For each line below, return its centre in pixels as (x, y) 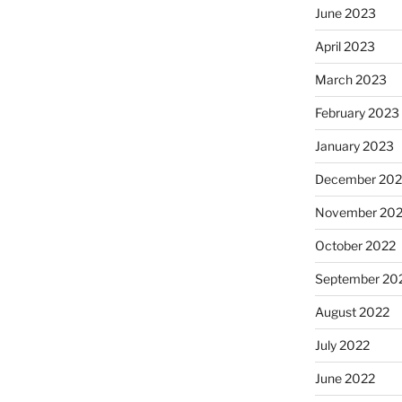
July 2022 (342, 345)
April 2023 (345, 46)
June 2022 (345, 378)
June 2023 (345, 13)
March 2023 (350, 79)
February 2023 (357, 113)
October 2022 (355, 245)
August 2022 (352, 312)
